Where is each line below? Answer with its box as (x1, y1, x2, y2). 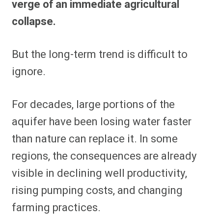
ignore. (12, 63, 46, 80)
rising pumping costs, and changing (12, 182, 183, 198)
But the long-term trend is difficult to (12, 46, 188, 62)
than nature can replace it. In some (12, 131, 178, 147)
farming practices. (12, 199, 101, 216)
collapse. (12, 13, 56, 29)
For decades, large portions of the (12, 96, 175, 112)
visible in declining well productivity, (12, 165, 187, 181)
